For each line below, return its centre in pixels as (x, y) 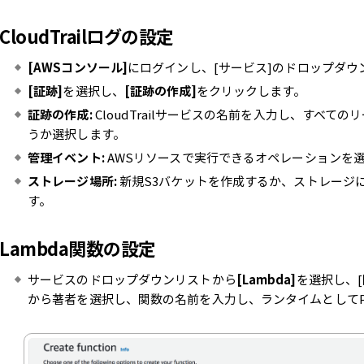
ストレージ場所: (72, 181)
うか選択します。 (76, 134)
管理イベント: (66, 158)
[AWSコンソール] (78, 67)
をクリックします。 (251, 91)
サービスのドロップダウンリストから (132, 279)
